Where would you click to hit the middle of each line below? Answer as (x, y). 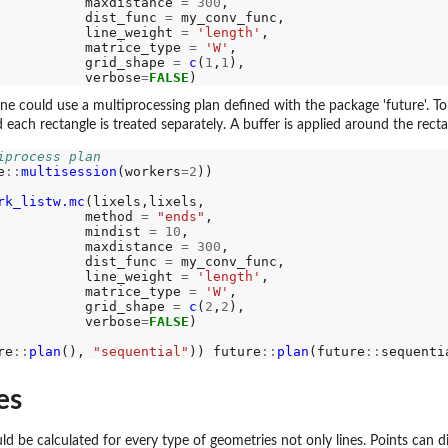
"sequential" (140, 352)
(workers (148, 172)
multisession (68, 172)
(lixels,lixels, (144, 202)
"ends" (180, 217)
